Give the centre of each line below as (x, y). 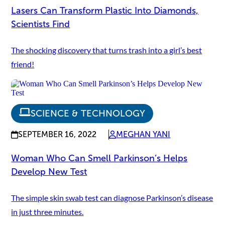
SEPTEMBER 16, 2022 (58, 135)
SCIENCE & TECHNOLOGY (88, 114)
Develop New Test (49, 172)
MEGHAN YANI (143, 135)
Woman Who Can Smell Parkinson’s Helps (99, 158)
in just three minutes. (47, 211)
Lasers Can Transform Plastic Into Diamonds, (105, 11)
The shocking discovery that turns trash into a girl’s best (107, 50)
